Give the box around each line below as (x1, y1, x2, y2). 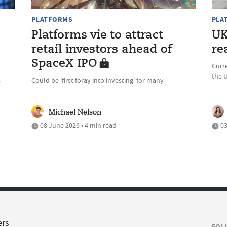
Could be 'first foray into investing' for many (31, 75, 164, 85)
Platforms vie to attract (31, 30, 164, 42)
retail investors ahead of (31, 44, 172, 56)
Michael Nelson (49, 109, 102, 117)
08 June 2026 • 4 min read (39, 121, 117, 130)
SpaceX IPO (31, 58, 97, 70)
